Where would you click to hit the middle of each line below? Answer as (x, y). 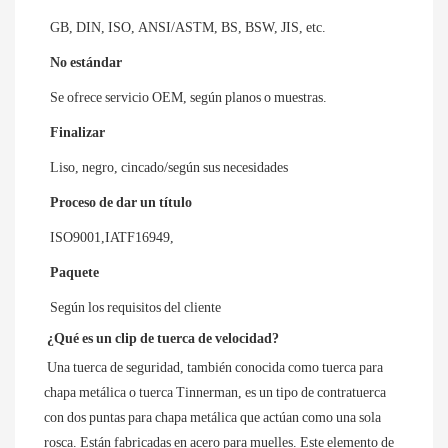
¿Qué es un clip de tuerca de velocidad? (163, 338)
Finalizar (77, 132)
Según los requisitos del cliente (135, 307)
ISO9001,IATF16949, (112, 237)
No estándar (86, 62)
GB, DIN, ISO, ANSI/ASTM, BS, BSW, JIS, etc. (188, 27)
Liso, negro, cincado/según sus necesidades (169, 167)
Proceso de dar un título (121, 202)
